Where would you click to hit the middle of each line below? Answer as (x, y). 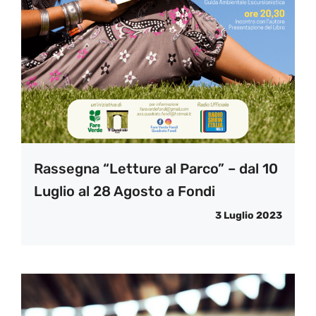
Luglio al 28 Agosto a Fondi (124, 192)
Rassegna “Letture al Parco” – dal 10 (156, 169)
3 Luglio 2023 (249, 216)
